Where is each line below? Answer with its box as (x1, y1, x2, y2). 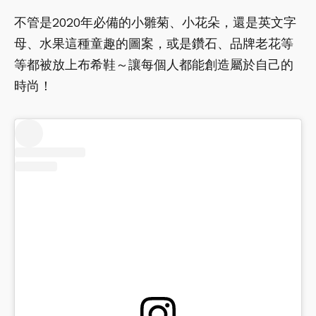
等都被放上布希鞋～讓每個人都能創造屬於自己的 (14, 56, 293, 72)
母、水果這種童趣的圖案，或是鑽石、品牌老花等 (14, 35, 293, 51)
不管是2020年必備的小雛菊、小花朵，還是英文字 (14, 14, 296, 30)
